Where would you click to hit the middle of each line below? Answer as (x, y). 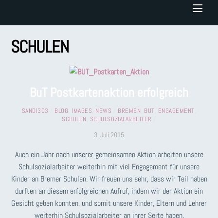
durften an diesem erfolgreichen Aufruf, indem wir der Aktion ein (109, 191)
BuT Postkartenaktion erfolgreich (109, 92)
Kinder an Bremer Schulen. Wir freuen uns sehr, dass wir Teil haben (109, 179)
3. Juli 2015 (109, 135)
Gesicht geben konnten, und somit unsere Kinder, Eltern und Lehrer (109, 203)
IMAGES (82, 110)
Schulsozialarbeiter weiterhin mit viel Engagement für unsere (109, 166)
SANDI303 (35, 110)
